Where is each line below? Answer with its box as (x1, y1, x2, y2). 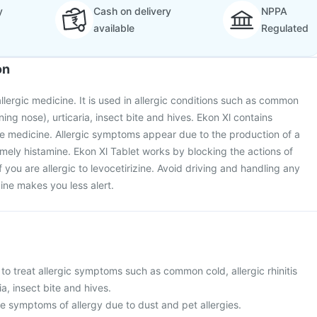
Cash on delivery (93, 5, 171, 17)
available (93, 22, 134, 34)
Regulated (261, 22, 309, 34)
